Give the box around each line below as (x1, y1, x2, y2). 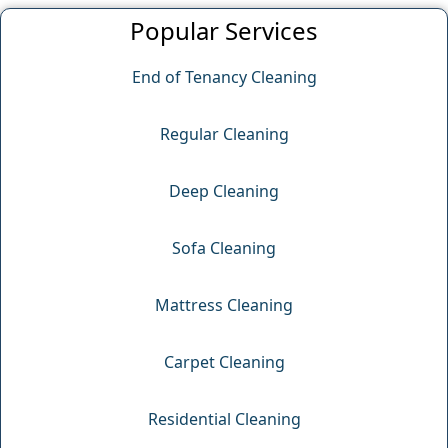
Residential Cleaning (147, 407, 301, 430)
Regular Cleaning (159, 122, 289, 145)
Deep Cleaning (169, 179, 279, 202)
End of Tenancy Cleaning (131, 65, 317, 88)
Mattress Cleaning (155, 293, 293, 316)
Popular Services (130, 13, 318, 47)
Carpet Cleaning (163, 350, 285, 373)
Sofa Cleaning (172, 236, 276, 259)
